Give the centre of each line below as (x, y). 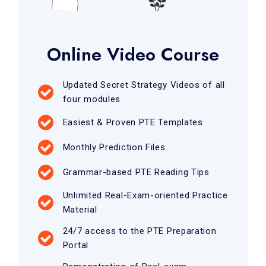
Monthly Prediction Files (114, 147)
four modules (92, 99)
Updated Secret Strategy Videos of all (144, 85)
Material (80, 209)
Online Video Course (133, 54)
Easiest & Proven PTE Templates (133, 122)
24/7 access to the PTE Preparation (140, 231)
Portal (75, 245)
